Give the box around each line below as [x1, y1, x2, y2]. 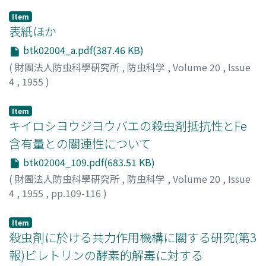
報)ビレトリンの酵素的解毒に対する [9, 246, 203, 264]
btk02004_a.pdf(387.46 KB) [21, 43, 144, 57]
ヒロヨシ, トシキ [151, 200, 223, 215]
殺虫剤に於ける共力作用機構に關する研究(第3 [9, 229, 256, 246]
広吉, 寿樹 [9, 200, 52, 215]
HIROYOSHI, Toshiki [57, 200, 147, 215]
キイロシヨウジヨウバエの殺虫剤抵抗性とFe [9, 116, 247, 134]
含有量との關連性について [9, 134, 151, 152]
